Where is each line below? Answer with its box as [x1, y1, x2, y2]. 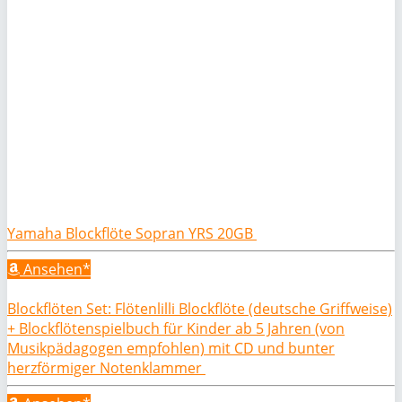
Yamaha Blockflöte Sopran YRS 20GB [7, 223, 257, 243]
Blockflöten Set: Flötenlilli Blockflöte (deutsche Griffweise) [7, 299, 392, 319]
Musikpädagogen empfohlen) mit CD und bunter [7, 338, 335, 358]
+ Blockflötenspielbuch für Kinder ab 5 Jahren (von [7, 319, 345, 338]
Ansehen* [20, 259, 91, 279]
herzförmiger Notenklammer [7, 358, 205, 378]
